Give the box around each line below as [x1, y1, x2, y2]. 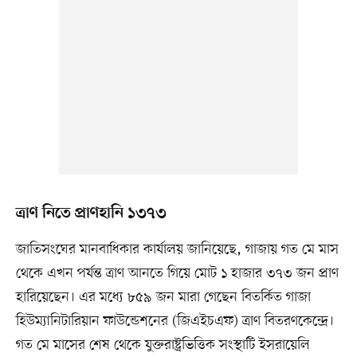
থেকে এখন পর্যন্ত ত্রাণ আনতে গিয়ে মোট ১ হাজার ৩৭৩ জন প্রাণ [15, 264, 339, 284]
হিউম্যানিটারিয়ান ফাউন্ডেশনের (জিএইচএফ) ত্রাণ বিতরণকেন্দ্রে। [15, 312, 334, 331]
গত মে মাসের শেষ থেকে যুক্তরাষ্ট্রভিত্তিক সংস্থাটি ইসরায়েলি [15, 335, 310, 355]
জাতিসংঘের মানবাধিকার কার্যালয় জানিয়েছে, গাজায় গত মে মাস [15, 240, 339, 260]
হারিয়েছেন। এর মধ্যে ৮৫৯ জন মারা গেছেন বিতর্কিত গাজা [15, 288, 311, 308]
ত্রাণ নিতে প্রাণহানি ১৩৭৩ [15, 204, 167, 224]
